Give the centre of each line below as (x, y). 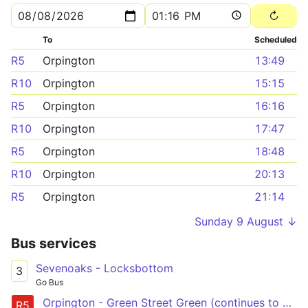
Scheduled (276, 40)
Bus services (54, 243)
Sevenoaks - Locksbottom (104, 268)
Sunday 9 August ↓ (246, 221)
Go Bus (49, 282)
